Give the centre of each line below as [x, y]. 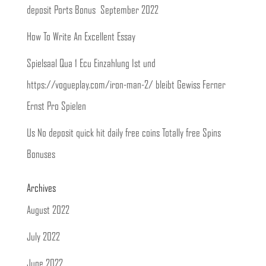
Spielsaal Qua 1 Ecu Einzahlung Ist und [91, 64]
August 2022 [48, 211]
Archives [41, 189]
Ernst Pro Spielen [56, 107]
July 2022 [43, 237]
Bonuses [41, 155]
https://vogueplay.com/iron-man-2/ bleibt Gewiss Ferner [126, 85]
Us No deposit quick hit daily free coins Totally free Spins [123, 134]
